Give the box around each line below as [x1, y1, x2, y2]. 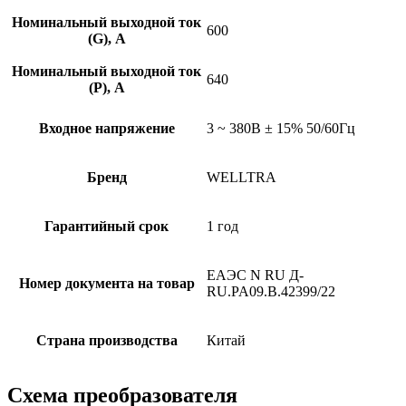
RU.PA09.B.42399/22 [207, 283, 335, 299]
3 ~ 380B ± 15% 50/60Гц [207, 120, 355, 136]
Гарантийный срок [44, 217, 169, 234]
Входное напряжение [38, 120, 175, 136]
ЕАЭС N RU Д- [207, 266, 304, 283]
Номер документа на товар [18, 275, 195, 291]
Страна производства [35, 332, 178, 348]
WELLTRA [207, 169, 276, 185]
